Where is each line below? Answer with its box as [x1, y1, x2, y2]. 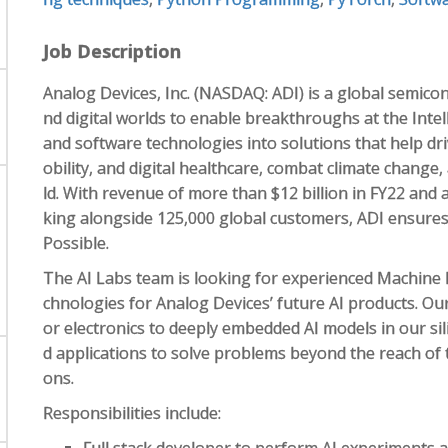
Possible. [43, 232, 110, 254]
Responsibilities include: [43, 402, 222, 424]
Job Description [43, 39, 182, 63]
